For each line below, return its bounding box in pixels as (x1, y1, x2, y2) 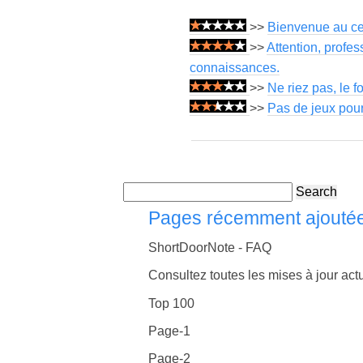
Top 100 (148, 296, 195, 310)
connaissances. (190, 60, 280, 75)
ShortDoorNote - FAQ (148, 241, 272, 255)
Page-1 (148, 323, 191, 338)
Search (296, 184, 337, 199)
